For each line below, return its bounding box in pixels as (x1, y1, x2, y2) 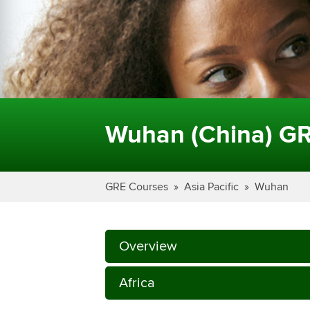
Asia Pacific (184, 180, 239, 193)
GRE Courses (105, 180, 168, 193)
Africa (119, 275, 155, 291)
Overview (119, 238, 177, 254)
